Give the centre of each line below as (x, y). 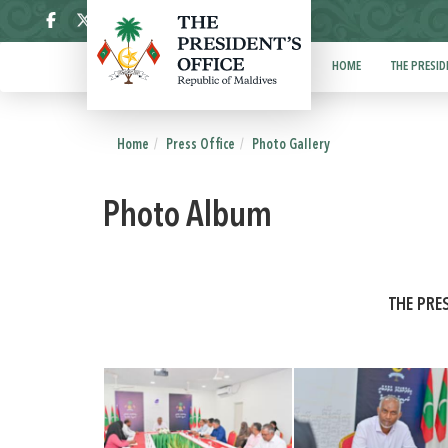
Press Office (200, 145)
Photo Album (187, 217)
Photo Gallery (291, 145)
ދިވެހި (235, 21)
